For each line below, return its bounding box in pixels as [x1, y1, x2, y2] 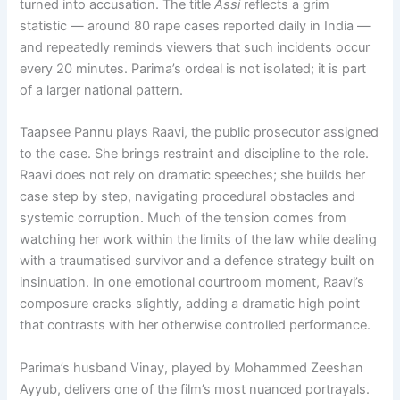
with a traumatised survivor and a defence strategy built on [20, 253, 376, 270]
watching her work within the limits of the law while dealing [20, 231, 378, 248]
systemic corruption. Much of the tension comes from [20, 210, 347, 227]
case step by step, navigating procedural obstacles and [20, 188, 356, 205]
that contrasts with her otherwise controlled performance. [20, 317, 371, 334]
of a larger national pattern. [20, 81, 184, 98]
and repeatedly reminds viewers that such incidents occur [20, 38, 371, 55]
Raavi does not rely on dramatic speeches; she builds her [20, 167, 366, 184]
